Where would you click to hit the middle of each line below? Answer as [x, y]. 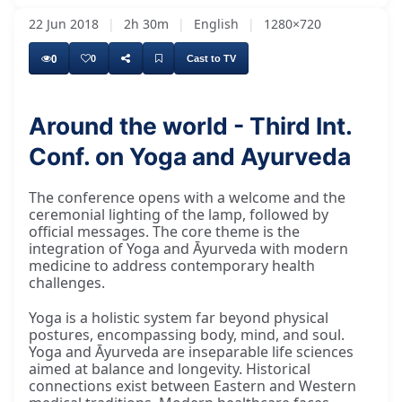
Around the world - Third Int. [190, 126]
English [216, 24]
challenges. [67, 283]
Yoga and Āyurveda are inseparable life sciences [191, 352]
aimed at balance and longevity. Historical [170, 369]
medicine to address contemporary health [172, 266]
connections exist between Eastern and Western [192, 386]
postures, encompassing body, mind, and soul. [187, 335]
